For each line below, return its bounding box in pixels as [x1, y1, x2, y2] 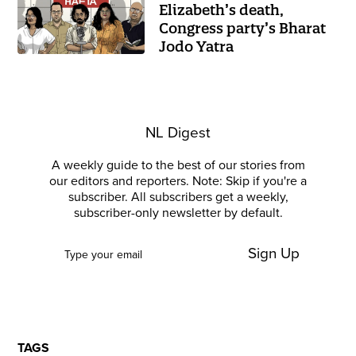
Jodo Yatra [159, 37, 234, 56]
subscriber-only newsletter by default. [73, 204, 283, 221]
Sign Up [247, 244, 300, 262]
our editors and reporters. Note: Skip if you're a [49, 172, 307, 189]
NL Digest [145, 123, 211, 141]
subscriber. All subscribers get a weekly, [68, 188, 288, 205]
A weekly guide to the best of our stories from [51, 157, 305, 173]
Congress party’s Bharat [159, 18, 327, 37]
